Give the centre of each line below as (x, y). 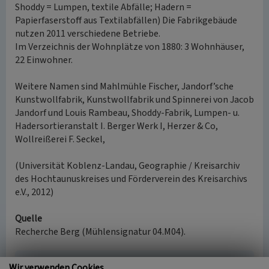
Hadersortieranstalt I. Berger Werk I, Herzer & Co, (116, 126)
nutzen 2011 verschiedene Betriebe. (88, 34)
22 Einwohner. (44, 60)
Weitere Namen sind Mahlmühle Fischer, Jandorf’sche (124, 86)
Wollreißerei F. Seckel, (60, 139)
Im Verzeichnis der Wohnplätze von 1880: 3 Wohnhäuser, (130, 47)
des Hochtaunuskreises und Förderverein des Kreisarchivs (131, 179)
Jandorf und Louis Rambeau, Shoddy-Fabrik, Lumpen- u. (127, 113)
